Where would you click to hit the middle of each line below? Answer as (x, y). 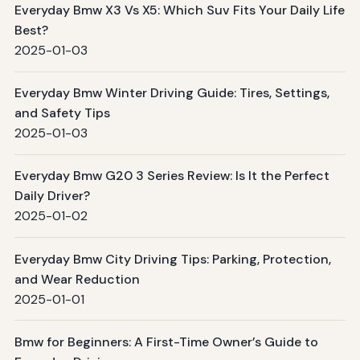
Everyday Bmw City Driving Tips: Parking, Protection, (172, 259)
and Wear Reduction (77, 279)
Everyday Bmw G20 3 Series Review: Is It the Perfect (172, 176)
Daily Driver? (52, 196)
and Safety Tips (62, 113)
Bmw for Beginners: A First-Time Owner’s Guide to (166, 342)
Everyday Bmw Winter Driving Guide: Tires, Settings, (172, 93)
